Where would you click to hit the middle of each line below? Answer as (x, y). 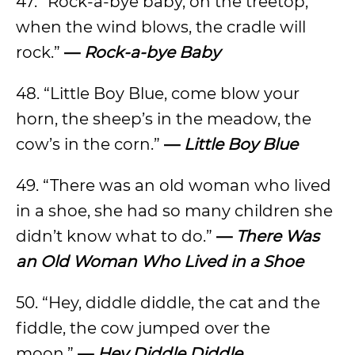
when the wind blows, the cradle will (161, 27)
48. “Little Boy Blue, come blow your (158, 94)
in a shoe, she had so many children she (174, 211)
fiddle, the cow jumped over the (143, 328)
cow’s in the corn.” (90, 144)
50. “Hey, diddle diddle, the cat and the (168, 303)
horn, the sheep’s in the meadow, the (164, 119)
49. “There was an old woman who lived (174, 185)
